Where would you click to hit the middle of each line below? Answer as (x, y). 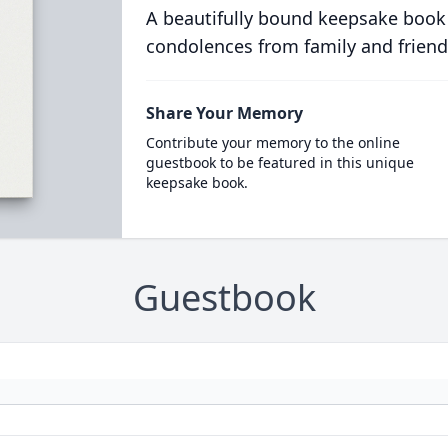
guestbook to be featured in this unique (279, 162)
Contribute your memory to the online (272, 142)
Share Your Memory (224, 113)
